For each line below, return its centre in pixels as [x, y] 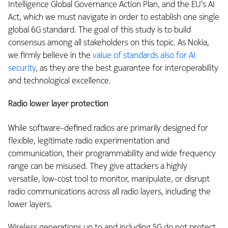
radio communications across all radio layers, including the [109, 191]
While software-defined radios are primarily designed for [108, 128]
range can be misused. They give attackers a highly [98, 166]
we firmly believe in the [50, 55]
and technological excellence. [60, 80]
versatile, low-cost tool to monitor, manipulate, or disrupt [109, 179]
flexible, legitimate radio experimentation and [89, 140]
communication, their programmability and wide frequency [112, 153]
